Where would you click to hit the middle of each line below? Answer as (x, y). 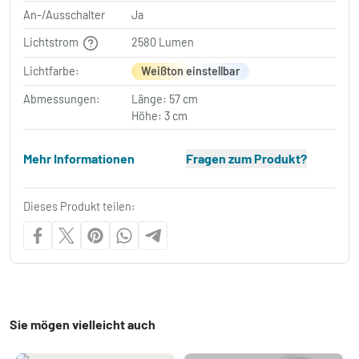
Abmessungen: (62, 99)
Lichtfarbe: (51, 71)
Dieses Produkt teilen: (79, 206)
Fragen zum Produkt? (246, 158)
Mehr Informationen (79, 158)
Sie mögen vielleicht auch (83, 324)
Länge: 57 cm (165, 99)
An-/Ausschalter (64, 15)
